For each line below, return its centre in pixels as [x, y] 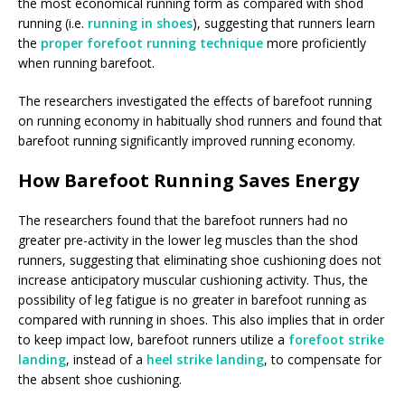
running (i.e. [53, 23]
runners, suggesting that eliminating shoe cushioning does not [200, 259]
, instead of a [106, 359]
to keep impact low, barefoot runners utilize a [153, 339]
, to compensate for [323, 359]
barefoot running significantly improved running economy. [187, 140]
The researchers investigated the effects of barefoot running [195, 100]
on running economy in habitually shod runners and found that [200, 120]
